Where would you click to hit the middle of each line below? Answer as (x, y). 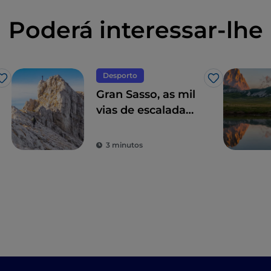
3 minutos (124, 145)
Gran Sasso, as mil (146, 95)
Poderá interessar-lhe (135, 30)
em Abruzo (127, 126)
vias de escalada (141, 110)
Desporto (120, 76)
